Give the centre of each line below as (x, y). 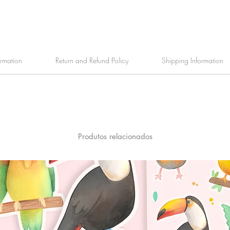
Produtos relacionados (115, 137)
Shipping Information (192, 61)
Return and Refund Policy (92, 61)
